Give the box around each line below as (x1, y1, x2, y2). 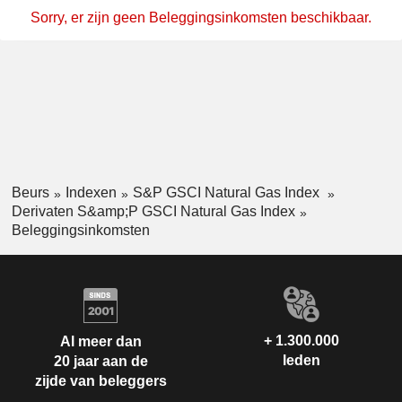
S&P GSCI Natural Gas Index (132, 185, 323, 201)
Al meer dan (59, 334, 142, 350)
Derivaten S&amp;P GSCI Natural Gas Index (11, 203, 295, 219)
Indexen (65, 185, 117, 201)
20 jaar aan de (53, 354, 148, 370)
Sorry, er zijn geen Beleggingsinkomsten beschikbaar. (31, 10, 371, 26)
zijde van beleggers (34, 373, 167, 389)
